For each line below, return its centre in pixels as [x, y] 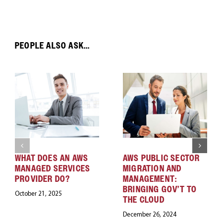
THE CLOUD [143, 199]
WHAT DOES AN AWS [52, 158]
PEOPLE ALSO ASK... [52, 46]
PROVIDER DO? [42, 178]
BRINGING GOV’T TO [160, 189]
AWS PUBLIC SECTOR [161, 158]
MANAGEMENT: [150, 178]
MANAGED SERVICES [53, 168]
